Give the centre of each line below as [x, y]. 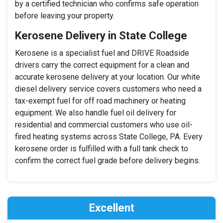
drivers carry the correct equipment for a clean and [102, 65]
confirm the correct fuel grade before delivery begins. [108, 160]
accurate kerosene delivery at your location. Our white [108, 77]
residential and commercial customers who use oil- [104, 124]
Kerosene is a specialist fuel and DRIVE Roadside [102, 53]
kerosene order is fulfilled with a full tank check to [102, 148]
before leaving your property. [65, 15]
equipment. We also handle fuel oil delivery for [96, 112]
